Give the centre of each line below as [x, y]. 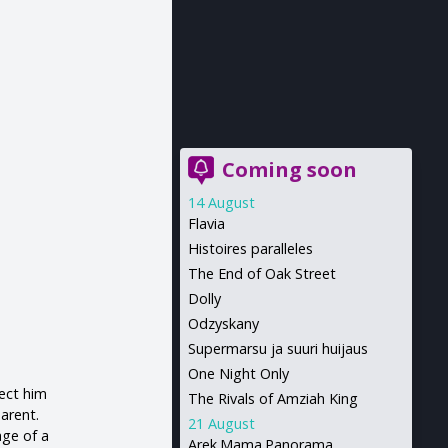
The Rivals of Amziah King [272, 398]
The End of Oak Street [261, 273]
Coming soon [289, 169]
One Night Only [238, 373]
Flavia [206, 223]
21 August [221, 423]
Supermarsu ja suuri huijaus [277, 348]
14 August [221, 202]
